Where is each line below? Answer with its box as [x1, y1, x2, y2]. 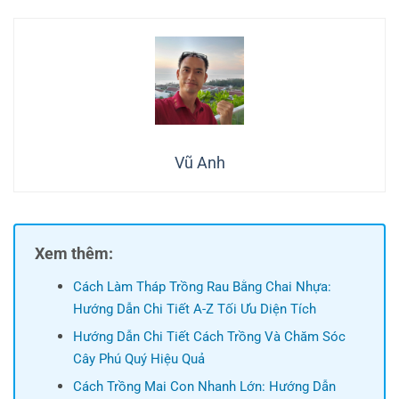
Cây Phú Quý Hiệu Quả [72, 351, 205, 368]
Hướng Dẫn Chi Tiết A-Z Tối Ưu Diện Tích [72, 301, 316, 318]
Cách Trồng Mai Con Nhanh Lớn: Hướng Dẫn [72, 379, 336, 395]
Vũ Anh [174, 153, 225, 173]
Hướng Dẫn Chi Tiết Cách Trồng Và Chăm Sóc [72, 329, 346, 346]
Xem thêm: [35, 244, 113, 264]
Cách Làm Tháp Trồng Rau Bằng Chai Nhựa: [72, 279, 331, 296]
